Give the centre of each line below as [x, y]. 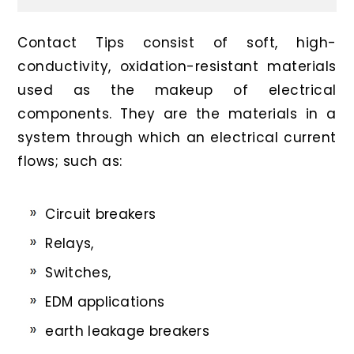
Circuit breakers [101, 214]
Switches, [78, 272]
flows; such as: [70, 161]
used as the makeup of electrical [177, 90]
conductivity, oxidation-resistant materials [177, 66]
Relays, [70, 243]
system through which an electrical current [177, 137]
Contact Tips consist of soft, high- [177, 42]
